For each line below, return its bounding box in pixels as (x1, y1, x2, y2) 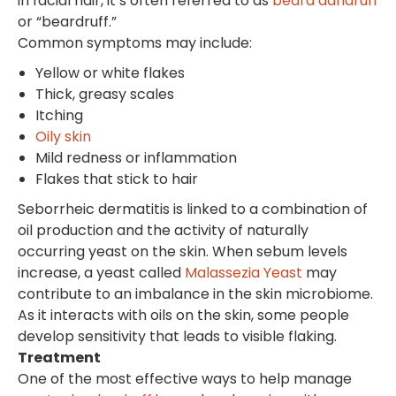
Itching (35, 104, 83, 126)
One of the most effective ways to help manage (18, 368, 352, 389)
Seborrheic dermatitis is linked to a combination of (18, 198, 368, 219)
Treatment (18, 346, 101, 368)
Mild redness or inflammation (35, 147, 237, 168)
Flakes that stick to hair (35, 168, 198, 189)
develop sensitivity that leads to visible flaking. (18, 325, 337, 346)
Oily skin (35, 126, 91, 147)
